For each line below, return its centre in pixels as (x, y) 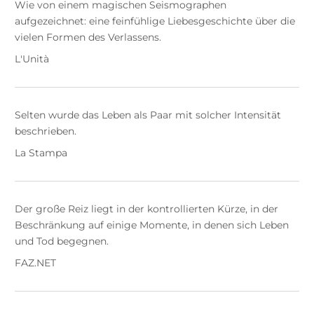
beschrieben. (45, 131)
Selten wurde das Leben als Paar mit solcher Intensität (148, 115)
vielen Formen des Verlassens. (88, 37)
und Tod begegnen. (61, 241)
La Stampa (41, 153)
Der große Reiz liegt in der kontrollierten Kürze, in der (146, 209)
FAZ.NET (35, 263)
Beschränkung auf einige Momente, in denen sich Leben (151, 225)
